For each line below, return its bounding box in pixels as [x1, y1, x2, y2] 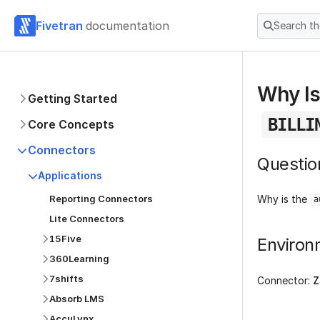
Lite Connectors [49, 213, 124, 224]
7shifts [49, 273, 84, 284]
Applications [38, 169, 102, 181]
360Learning [49, 253, 109, 264]
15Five [49, 233, 81, 244]
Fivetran [36, 18, 83, 33]
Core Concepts [28, 117, 114, 131]
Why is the [257, 193, 310, 206]
